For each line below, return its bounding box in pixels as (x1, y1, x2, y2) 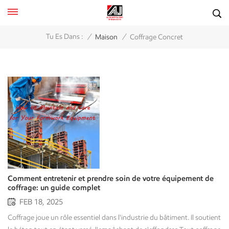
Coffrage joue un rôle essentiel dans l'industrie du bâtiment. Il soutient (8, 213, 221, 222)
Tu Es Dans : (46, 32, 83, 41)
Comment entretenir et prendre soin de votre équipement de (8, 173, 214, 183)
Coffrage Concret (130, 32, 183, 41)
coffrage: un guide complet (8, 182, 100, 192)
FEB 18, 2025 (19, 197, 63, 207)
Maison (95, 32, 118, 41)
